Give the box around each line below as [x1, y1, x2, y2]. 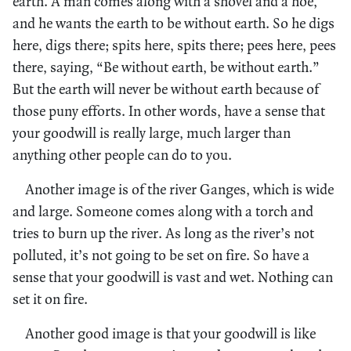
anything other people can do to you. [13, 145, 232, 164]
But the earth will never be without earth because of [13, 79, 319, 98]
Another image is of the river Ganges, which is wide [25, 179, 334, 198]
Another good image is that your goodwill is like [25, 324, 316, 342]
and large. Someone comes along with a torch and [13, 201, 313, 220]
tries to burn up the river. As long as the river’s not [13, 223, 314, 242]
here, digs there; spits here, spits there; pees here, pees [13, 35, 336, 54]
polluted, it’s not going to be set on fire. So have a [13, 245, 309, 264]
